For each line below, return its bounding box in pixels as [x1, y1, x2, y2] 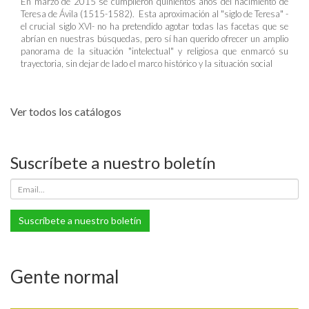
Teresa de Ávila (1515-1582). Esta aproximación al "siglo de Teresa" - [21, 8, 288, 19]
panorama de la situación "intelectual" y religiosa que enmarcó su [21, 46, 288, 57]
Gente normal [10, 266, 119, 288]
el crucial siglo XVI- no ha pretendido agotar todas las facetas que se [21, 21, 288, 32]
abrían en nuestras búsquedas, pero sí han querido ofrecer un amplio [21, 33, 288, 44]
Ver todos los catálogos [10, 105, 121, 118]
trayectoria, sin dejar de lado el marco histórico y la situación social [21, 58, 272, 69]
